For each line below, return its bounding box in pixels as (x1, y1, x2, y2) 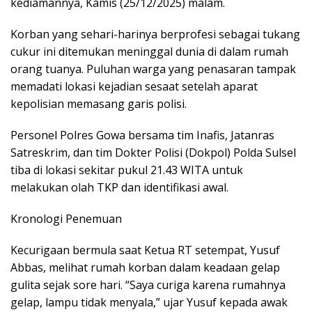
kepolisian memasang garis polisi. (10, 96, 187, 112)
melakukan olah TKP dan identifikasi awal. (10, 180, 228, 196)
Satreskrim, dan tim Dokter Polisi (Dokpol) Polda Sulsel (10, 145, 296, 161)
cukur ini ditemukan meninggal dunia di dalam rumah (10, 44, 288, 60)
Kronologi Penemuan (10, 211, 122, 227)
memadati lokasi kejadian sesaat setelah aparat (10, 79, 258, 95)
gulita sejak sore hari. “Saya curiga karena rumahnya (10, 277, 286, 293)
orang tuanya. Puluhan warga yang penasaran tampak (10, 61, 296, 77)
